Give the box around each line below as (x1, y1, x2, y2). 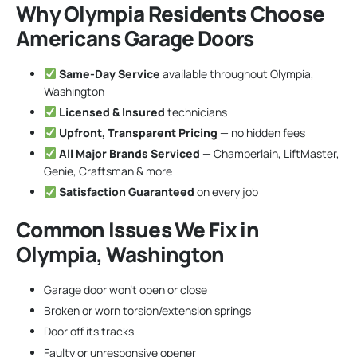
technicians (164, 104, 227, 120)
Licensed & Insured (58, 104, 165, 120)
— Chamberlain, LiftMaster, (199, 146, 339, 162)
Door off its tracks (44, 324, 134, 339)
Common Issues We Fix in (16, 215, 259, 245)
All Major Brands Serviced (58, 146, 200, 162)
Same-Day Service (58, 65, 160, 81)
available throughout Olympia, (159, 65, 314, 81)
